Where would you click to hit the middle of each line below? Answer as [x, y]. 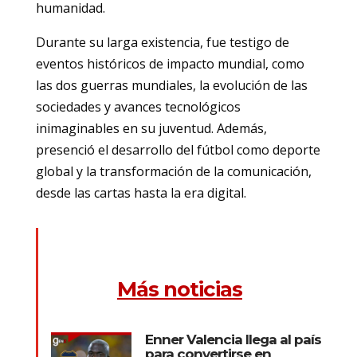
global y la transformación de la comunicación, [173, 171]
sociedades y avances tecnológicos [138, 106]
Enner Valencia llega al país [233, 339]
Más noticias [179, 289]
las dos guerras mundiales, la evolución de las [171, 85]
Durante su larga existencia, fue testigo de [162, 42]
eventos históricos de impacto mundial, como [170, 63]
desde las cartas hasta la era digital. [141, 192]
